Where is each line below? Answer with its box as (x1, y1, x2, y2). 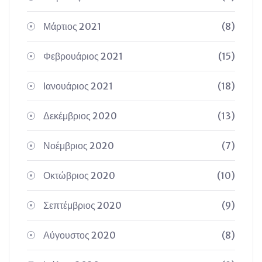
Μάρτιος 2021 (43, 20, 101, 32)
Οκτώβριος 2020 (43, 170, 115, 181)
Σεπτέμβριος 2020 (43, 199, 122, 211)
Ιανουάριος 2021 (43, 80, 113, 92)
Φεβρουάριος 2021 (43, 50, 123, 62)
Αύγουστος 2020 (43, 229, 116, 241)
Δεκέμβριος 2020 (43, 110, 117, 122)
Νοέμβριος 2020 (43, 140, 114, 151)
